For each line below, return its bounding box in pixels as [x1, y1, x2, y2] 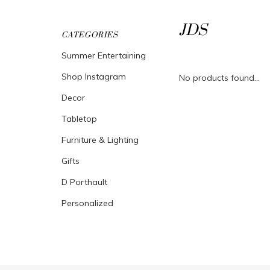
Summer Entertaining [61, 50, 146, 61]
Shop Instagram [61, 71, 126, 82]
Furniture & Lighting [61, 134, 139, 145]
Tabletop [61, 113, 97, 124]
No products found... [179, 72, 260, 83]
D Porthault [61, 177, 107, 187]
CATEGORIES [61, 30, 118, 40]
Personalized [61, 198, 113, 209]
